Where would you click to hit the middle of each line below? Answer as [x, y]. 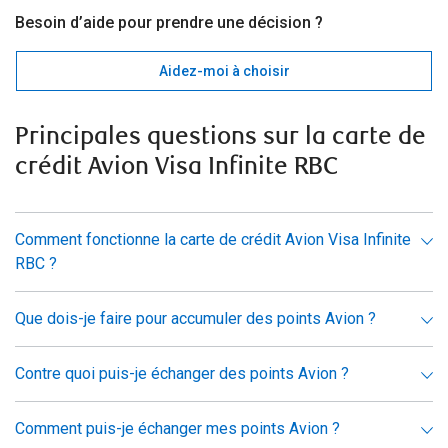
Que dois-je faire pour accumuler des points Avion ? [195, 319]
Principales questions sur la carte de [220, 137]
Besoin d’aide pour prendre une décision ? [169, 23]
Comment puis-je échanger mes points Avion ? [177, 429]
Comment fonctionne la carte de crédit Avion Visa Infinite [213, 240]
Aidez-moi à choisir [224, 71]
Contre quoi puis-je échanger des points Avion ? [182, 374]
